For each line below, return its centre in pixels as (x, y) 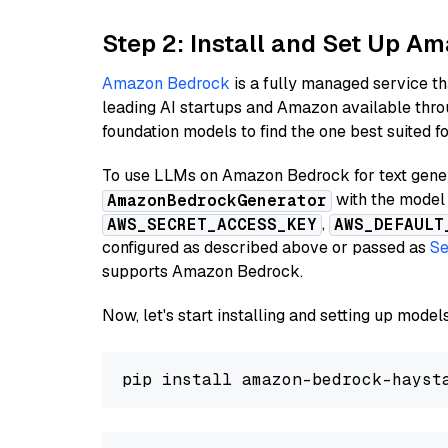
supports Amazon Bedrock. (202, 271)
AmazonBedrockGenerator (217, 200)
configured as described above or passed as (266, 247)
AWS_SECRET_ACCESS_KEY (212, 224)
